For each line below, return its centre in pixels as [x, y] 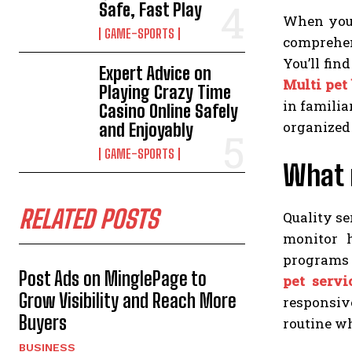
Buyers [43, 323]
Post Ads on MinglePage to [113, 279]
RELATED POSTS [88, 220]
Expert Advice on [156, 74]
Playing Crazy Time [165, 93]
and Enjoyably [147, 130]
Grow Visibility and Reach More [128, 301]
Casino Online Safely [169, 112]
